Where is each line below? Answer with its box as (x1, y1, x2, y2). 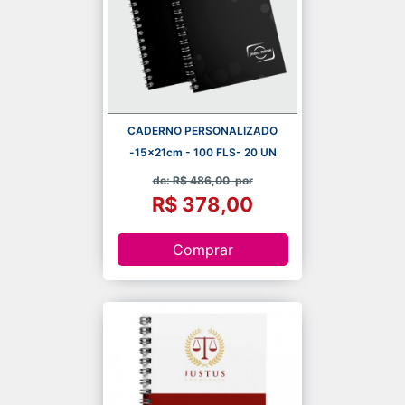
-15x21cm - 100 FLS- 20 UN (128, 145, 277, 159)
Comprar (172, 240, 233, 259)
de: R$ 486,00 (152, 173, 232, 187)
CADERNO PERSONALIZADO (127, 123, 278, 137)
